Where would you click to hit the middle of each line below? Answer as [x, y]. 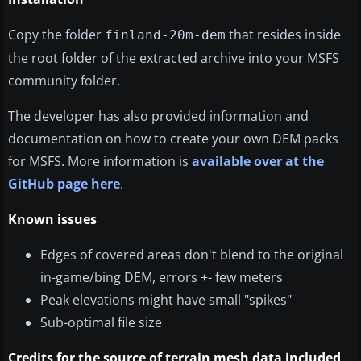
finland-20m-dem [165, 35]
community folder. [64, 81]
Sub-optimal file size [101, 323]
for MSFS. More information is [100, 162]
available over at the [258, 162]
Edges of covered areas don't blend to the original [192, 255]
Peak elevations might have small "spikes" [166, 300]
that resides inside [283, 35]
